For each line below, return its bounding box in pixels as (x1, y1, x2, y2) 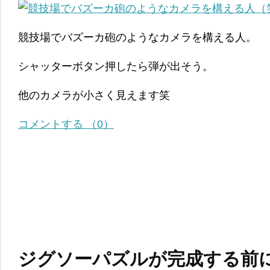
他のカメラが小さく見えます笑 (18, 89, 170, 101)
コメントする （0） (18, 118, 114, 130)
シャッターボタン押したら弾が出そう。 (18, 60, 213, 72)
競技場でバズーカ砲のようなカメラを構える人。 (18, 31, 257, 43)
